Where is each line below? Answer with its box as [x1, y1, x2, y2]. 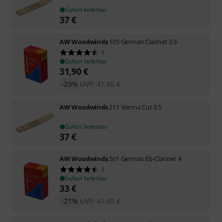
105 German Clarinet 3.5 [109, 37, 177, 46]
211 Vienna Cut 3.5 [109, 102, 162, 111]
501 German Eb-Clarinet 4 [109, 154, 181, 163]
